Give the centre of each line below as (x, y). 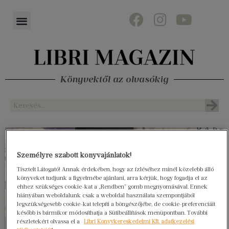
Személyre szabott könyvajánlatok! (74, 155)
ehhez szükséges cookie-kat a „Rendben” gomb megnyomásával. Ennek (112, 186)
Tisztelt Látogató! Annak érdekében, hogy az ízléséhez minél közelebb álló (116, 169)
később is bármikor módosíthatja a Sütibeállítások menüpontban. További (112, 212)
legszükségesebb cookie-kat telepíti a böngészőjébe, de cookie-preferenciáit (116, 204)
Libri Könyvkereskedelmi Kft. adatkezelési (139, 221)
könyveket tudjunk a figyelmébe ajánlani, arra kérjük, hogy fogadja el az (112, 178)
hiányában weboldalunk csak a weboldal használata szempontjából (106, 195)
